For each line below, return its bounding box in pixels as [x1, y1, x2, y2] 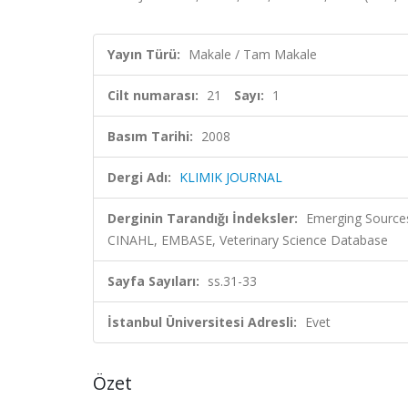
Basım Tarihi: [107, 127, 193, 145]
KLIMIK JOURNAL [179, 168, 282, 186]
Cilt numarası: [107, 87, 199, 104]
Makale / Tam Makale [189, 46, 317, 63]
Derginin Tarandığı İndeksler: [107, 209, 298, 227]
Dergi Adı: [107, 168, 171, 186]
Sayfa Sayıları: [107, 272, 199, 290]
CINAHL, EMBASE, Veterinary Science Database [107, 231, 388, 249]
